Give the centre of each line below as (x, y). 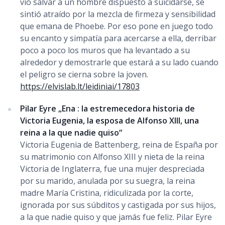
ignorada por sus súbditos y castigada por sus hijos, (118, 205)
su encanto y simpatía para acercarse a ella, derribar (118, 38)
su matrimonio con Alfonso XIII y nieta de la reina (112, 156)
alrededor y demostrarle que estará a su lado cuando (119, 62)
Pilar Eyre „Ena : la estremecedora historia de (107, 108)
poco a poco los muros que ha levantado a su (105, 50)
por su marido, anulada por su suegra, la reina (107, 181)
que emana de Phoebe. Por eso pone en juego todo (117, 26)
